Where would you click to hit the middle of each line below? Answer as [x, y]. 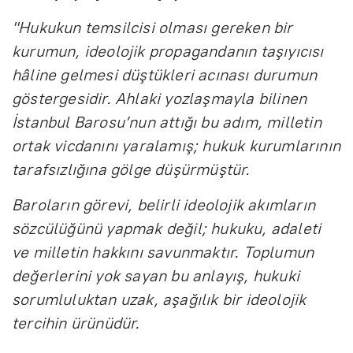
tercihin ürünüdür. [76, 323]
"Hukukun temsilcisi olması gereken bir [152, 28]
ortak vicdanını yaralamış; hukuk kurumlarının [176, 146]
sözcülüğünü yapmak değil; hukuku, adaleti [167, 229]
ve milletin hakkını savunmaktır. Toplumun [163, 253]
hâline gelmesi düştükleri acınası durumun [165, 75]
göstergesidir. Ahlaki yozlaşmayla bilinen [160, 99]
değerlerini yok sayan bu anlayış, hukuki [156, 276]
